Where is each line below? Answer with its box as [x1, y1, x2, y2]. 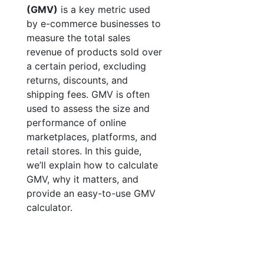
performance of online [27, 117, 126, 128]
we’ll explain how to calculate [27, 159, 158, 171]
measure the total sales [27, 32, 130, 44]
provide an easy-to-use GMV [27, 187, 156, 199]
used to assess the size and [27, 103, 150, 114]
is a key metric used [58, 4, 150, 15]
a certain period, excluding [27, 60, 146, 72]
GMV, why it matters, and [27, 173, 138, 185]
